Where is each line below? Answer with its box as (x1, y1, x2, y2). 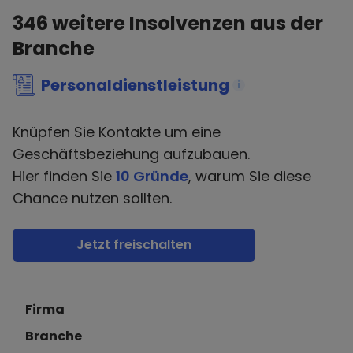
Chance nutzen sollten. (13, 188, 172, 208)
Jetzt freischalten (76, 236, 191, 254)
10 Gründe (116, 166, 188, 186)
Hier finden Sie (13, 166, 116, 186)
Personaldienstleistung (41, 74, 229, 96)
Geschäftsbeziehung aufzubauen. (13, 144, 250, 164)
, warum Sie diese (188, 166, 311, 186)
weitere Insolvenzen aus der (48, 10, 323, 36)
